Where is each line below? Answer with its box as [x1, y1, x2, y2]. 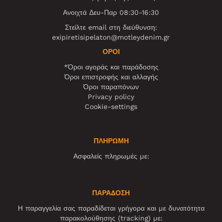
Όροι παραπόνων [83, 82, 139, 91]
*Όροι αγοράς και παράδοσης [63, 62, 159, 71]
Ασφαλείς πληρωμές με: [73, 152, 149, 160]
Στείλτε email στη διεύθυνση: [65, 23, 157, 31]
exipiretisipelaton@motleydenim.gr [52, 33, 170, 41]
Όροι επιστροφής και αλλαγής [64, 72, 158, 81]
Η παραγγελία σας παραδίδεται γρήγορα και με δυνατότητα [17, 204, 205, 212]
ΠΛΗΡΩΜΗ [93, 136, 129, 145]
